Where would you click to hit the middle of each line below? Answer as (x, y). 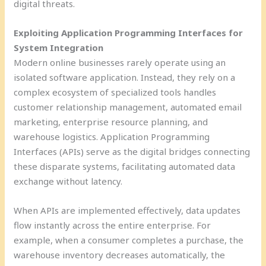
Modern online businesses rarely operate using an (120, 62)
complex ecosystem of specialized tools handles (115, 92)
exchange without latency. (68, 181)
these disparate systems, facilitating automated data (125, 166)
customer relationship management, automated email (128, 107)
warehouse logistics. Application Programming (112, 136)
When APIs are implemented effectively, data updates (127, 210)
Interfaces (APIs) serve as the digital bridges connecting (132, 151)
